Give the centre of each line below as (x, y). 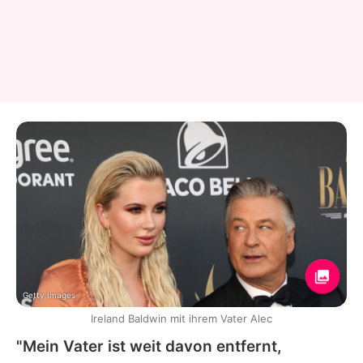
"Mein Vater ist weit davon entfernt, (149, 346)
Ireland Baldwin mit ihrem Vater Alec (181, 318)
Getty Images (49, 295)
